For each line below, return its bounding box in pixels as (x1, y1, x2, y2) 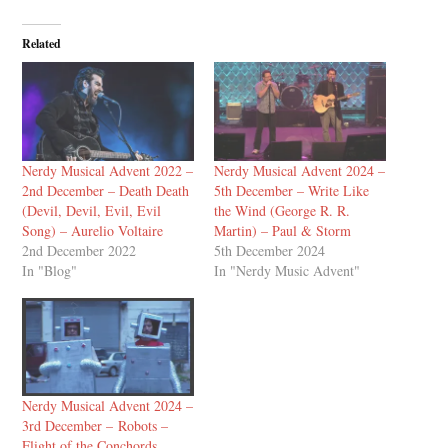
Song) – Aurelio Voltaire (22, 220, 164, 240)
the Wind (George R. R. (214, 200, 350, 220)
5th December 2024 (214, 240, 325, 260)
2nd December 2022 (22, 240, 137, 260)
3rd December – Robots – (22, 416, 169, 436)
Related (22, 35, 62, 53)
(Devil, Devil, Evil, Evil (22, 200, 162, 220)
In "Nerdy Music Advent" (214, 260, 360, 280)
